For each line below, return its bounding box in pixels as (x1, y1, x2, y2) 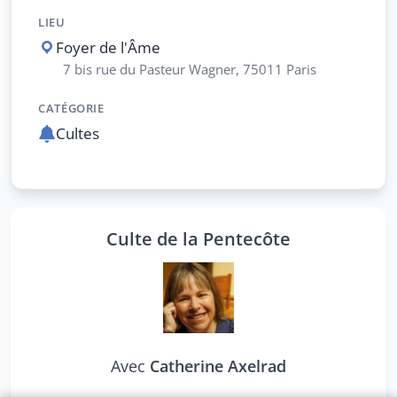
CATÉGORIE (38, 100, 105, 116)
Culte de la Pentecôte (106, 227, 291, 251)
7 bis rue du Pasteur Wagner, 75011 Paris (63, 60, 316, 78)
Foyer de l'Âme (56, 37, 160, 58)
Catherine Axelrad (150, 354, 286, 377)
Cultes (56, 123, 99, 144)
